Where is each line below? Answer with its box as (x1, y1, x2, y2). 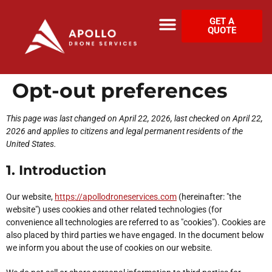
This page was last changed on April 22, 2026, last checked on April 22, (6, 114, 263, 123)
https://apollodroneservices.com (55, 192, 177, 202)
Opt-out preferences (12, 78, 228, 103)
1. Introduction (6, 162, 106, 178)
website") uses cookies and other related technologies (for (6, 205, 222, 214)
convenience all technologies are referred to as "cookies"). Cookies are (6, 217, 265, 227)
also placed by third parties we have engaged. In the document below (6, 230, 264, 240)
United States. (6, 139, 56, 149)
